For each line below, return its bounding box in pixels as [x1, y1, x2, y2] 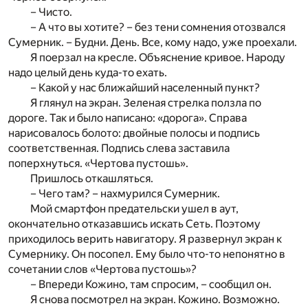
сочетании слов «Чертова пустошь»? [8, 263, 197, 276]
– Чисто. [30, 5, 72, 19]
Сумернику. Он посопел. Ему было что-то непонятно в [8, 247, 285, 261]
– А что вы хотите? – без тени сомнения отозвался [30, 21, 285, 34]
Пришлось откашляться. [30, 172, 153, 186]
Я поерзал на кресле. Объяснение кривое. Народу [30, 51, 285, 65]
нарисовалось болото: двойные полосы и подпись [8, 126, 260, 140]
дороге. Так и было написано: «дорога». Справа [8, 111, 247, 125]
